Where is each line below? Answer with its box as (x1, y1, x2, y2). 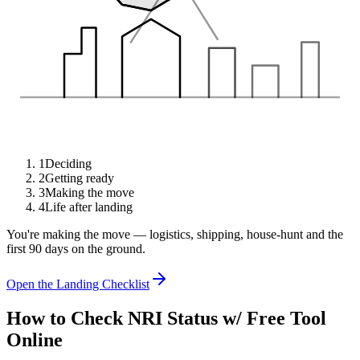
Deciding (45, 157, 92, 170)
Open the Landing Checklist (6, 277, 149, 291)
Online (6, 329, 63, 350)
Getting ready (45, 171, 114, 185)
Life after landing (45, 200, 133, 214)
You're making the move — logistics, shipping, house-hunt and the (6, 227, 343, 241)
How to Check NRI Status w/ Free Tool (6, 307, 326, 329)
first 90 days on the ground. (6, 242, 145, 256)
